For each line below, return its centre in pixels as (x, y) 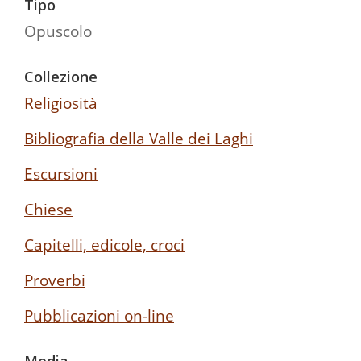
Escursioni (61, 173)
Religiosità (61, 102)
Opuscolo (58, 31)
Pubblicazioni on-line (99, 315)
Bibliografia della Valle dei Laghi (139, 138)
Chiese (48, 209)
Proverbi (55, 280)
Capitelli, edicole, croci (104, 244)
